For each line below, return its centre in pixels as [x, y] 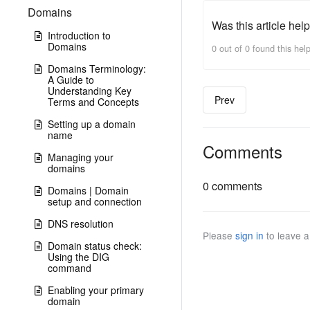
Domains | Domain [88, 190]
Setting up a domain [92, 124]
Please [219, 236]
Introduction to [79, 35]
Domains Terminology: [97, 69]
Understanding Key [90, 91]
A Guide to [71, 80]
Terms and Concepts [93, 102]
